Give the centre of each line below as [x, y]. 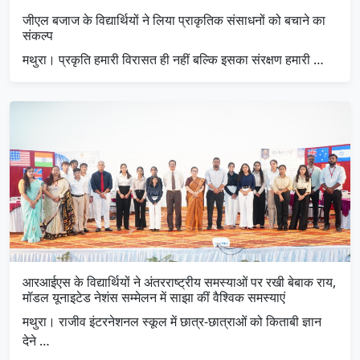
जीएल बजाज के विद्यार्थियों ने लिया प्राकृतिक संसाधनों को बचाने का [174, 20]
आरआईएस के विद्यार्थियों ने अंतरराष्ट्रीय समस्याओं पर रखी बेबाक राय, [179, 282]
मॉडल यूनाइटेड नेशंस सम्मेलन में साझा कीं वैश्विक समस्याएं [154, 298]
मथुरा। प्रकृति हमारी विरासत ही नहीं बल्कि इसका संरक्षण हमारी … [173, 60]
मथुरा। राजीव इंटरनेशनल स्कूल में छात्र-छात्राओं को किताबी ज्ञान [172, 322]
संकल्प [38, 36]
